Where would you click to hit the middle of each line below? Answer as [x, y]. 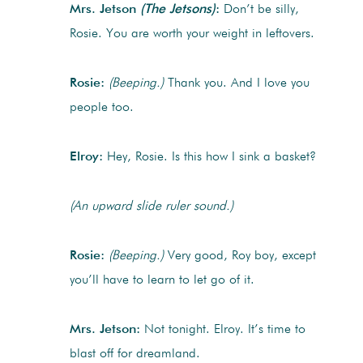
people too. [101, 108]
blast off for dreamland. [135, 354]
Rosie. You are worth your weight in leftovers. [192, 34]
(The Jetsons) [177, 10]
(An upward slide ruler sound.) [151, 207]
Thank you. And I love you [236, 84]
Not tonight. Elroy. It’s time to [222, 330]
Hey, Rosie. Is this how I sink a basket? [209, 158]
